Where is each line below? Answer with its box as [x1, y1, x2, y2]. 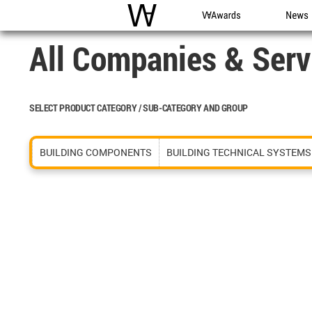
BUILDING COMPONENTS [40, 146, 152, 159]
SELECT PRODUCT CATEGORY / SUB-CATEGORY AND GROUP [29, 101, 248, 114]
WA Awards [202, 24, 253, 37]
